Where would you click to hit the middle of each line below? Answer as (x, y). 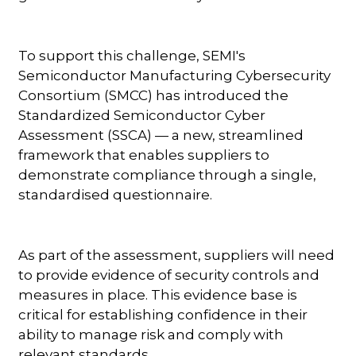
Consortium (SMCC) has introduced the (154, 95)
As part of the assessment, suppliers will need (177, 255)
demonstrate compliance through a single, (168, 174)
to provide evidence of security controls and (169, 275)
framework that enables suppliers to (144, 155)
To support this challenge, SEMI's (132, 55)
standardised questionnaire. (116, 194)
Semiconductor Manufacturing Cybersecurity (175, 75)
